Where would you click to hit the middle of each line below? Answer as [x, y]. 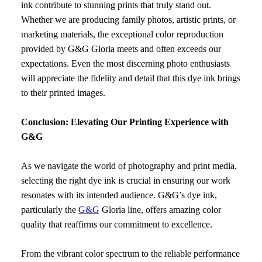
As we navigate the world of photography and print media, [129, 166]
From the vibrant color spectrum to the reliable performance [130, 253]
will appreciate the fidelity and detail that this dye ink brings [131, 78]
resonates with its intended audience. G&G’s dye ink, [119, 195]
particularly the [50, 209]
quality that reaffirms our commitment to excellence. [117, 224]
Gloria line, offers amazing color [160, 209]
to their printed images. [63, 92]
